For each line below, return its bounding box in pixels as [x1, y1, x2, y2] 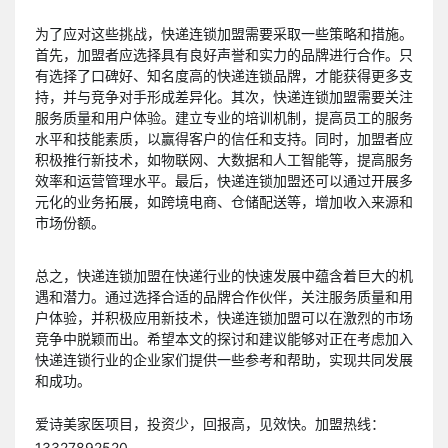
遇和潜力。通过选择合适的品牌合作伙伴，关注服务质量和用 [35, 287, 413, 305]
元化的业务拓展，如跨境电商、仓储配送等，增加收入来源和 [35, 193, 413, 211]
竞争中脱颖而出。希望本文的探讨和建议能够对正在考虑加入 [35, 329, 413, 347]
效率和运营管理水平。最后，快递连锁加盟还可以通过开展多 [35, 172, 413, 190]
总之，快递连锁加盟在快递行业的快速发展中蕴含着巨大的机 [35, 266, 413, 284]
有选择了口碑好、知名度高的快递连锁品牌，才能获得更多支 [35, 67, 413, 85]
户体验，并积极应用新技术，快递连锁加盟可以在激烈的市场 [35, 308, 413, 326]
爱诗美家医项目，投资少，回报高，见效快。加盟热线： [35, 414, 385, 432]
